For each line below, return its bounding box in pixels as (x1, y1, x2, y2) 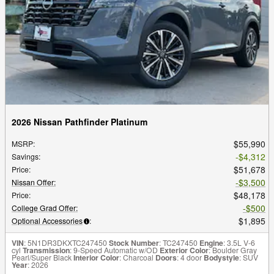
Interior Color (73, 252, 119, 264)
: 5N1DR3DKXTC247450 (24, 237, 107, 248)
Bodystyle (204, 252, 239, 264)
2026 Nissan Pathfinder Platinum (12, 116, 147, 128)
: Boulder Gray (209, 245, 257, 256)
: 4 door (177, 252, 202, 263)
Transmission (23, 245, 70, 256)
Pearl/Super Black (12, 252, 72, 263)
